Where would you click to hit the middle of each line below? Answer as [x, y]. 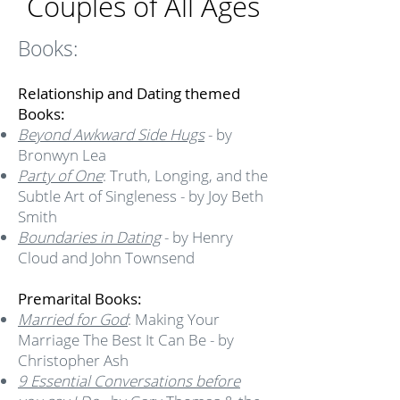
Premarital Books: [80, 299]
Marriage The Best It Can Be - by [126, 340]
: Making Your [174, 319]
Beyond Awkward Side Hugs [111, 134]
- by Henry [197, 237]
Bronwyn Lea [62, 155]
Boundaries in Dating [89, 237]
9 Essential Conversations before [129, 381]
